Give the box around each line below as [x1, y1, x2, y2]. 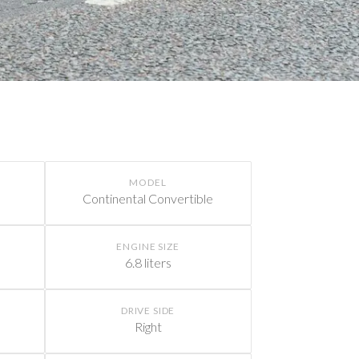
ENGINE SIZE [116, 240, 179, 252]
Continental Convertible [83, 190, 214, 206]
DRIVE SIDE [120, 304, 175, 317]
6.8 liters [124, 254, 171, 270]
